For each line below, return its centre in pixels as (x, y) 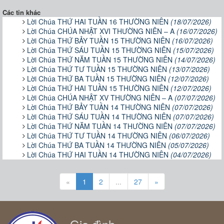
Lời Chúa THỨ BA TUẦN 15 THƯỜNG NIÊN (97, 78)
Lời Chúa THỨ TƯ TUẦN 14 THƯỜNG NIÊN (98, 135)
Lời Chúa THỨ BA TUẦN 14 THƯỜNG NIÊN (97, 145)
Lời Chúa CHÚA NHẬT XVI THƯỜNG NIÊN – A (102, 31)
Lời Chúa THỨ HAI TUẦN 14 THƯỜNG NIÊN (99, 154)
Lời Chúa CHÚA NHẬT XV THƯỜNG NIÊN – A (101, 97)
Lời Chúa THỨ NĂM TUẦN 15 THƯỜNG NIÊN (101, 59)
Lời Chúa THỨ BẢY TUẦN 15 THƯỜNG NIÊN (99, 40)
